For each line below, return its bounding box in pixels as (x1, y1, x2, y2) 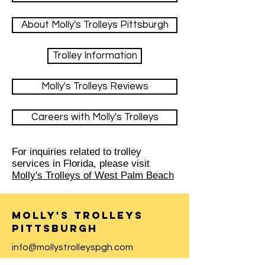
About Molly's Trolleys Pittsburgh (21, 20, 169, 30)
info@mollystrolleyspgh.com (12, 243, 133, 252)
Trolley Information (52, 50, 137, 61)
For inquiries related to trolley (12, 146, 141, 157)
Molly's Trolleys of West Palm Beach (12, 170, 174, 181)
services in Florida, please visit (12, 158, 150, 169)
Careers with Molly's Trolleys (31, 112, 159, 122)
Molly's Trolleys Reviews (41, 81, 148, 92)
